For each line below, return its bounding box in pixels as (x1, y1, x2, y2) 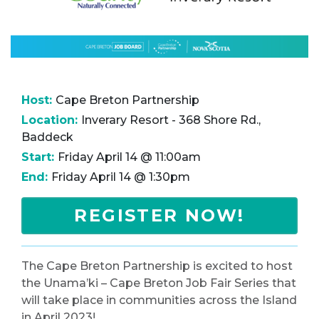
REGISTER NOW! (74, 205, 245, 226)
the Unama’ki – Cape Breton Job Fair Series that (21, 276, 296, 291)
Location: (21, 113, 81, 127)
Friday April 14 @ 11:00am (58, 150, 201, 164)
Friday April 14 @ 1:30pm (51, 170, 190, 184)
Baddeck (21, 130, 73, 145)
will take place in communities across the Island (21, 293, 297, 308)
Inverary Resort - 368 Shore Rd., (81, 113, 261, 127)
